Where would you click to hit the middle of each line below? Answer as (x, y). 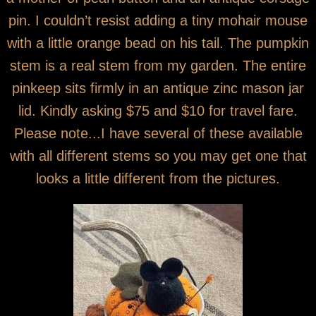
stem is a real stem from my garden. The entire (158, 65)
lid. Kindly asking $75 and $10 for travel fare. (158, 110)
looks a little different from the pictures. (158, 178)
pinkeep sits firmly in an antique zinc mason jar (158, 88)
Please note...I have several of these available (158, 133)
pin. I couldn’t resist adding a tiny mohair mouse (158, 20)
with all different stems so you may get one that (158, 156)
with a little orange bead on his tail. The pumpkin (158, 43)
